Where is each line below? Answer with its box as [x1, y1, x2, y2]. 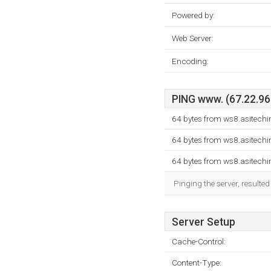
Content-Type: [172, 258, 221, 267]
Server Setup [172, 216, 235, 228]
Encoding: [172, 56, 209, 66]
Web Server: [172, 33, 214, 43]
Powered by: [172, 10, 215, 20]
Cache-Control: [172, 237, 226, 246]
